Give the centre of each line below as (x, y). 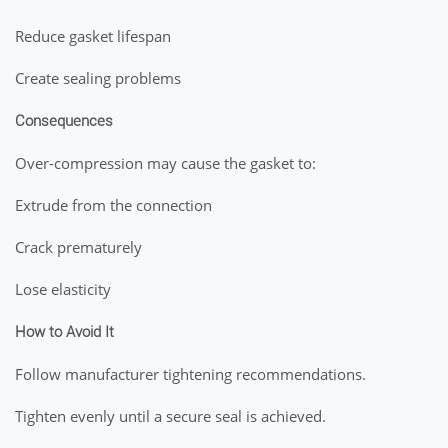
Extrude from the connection (113, 205)
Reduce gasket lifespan (93, 36)
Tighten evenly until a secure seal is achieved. (170, 416)
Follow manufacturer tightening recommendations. (190, 374)
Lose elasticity (63, 289)
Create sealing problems (98, 78)
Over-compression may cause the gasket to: (165, 163)
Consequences (64, 121)
